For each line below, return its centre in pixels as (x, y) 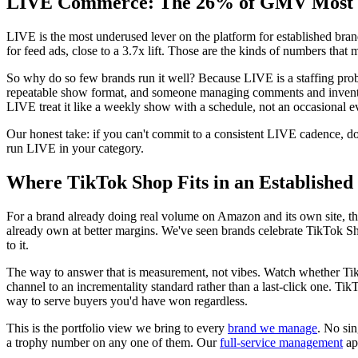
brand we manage (272, 328)
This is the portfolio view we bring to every (117, 328)
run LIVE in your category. (75, 149)
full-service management (281, 343)
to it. (18, 245)
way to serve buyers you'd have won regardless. (127, 301)
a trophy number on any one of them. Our (113, 343)
